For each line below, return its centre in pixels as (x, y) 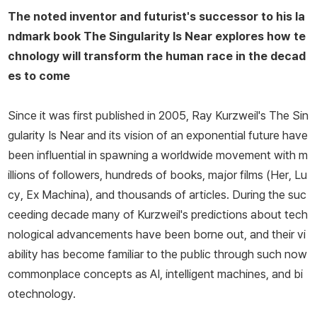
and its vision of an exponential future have (196, 136)
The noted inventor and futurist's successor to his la (156, 17)
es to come (39, 76)
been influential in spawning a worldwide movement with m (158, 155)
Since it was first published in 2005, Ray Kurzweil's (138, 116)
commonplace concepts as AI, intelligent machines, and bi (155, 274)
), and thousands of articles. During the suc (196, 195)
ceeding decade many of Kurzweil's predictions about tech (158, 215)
